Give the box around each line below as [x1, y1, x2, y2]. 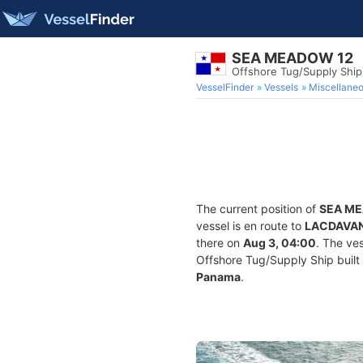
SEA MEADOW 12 [232, 49, 353, 66]
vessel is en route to [196, 219, 305, 233]
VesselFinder [196, 81, 254, 93]
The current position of [196, 202, 319, 216]
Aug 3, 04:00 [243, 236, 316, 250]
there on [196, 236, 243, 250]
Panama [196, 270, 241, 284]
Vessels [264, 81, 298, 93]
